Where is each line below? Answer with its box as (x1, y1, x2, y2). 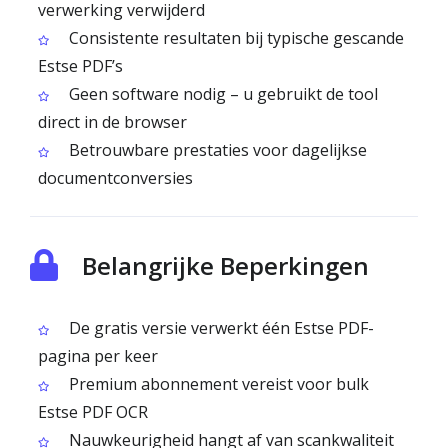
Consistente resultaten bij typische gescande (65, 27, 404, 49)
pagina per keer (38, 345, 158, 367)
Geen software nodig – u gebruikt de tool (65, 83, 378, 105)
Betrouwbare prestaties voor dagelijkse (65, 139, 367, 161)
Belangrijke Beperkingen (82, 249, 369, 282)
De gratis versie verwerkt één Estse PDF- (65, 317, 374, 339)
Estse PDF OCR (38, 401, 148, 423)
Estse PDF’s (38, 55, 123, 77)
